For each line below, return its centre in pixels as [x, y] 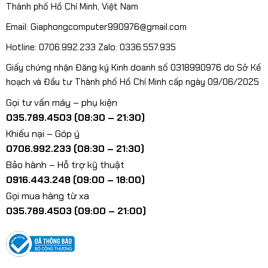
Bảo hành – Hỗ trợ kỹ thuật [65, 165]
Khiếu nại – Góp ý [42, 134]
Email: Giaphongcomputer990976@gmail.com [96, 27]
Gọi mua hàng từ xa [47, 196]
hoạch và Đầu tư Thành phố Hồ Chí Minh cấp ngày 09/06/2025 [132, 82]
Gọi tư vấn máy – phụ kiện [61, 103]
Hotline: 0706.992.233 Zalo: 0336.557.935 [91, 48]
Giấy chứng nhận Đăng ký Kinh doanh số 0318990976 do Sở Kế [133, 68]
